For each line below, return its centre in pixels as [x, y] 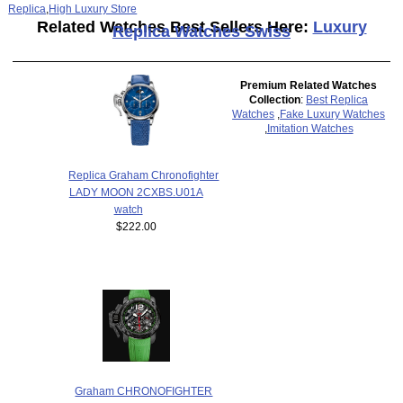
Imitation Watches [310, 128]
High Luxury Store [93, 9]
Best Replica [337, 99]
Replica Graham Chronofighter [144, 175]
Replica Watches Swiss [201, 32]
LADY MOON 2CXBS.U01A [136, 192]
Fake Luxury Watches [333, 113]
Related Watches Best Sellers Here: [175, 27]
